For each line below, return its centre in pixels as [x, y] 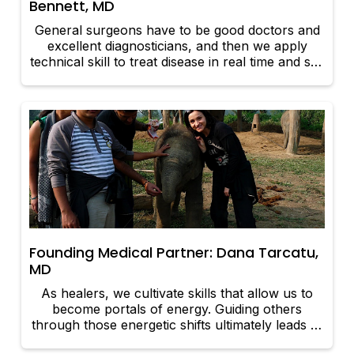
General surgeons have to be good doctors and [177, 30]
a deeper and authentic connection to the [177, 341]
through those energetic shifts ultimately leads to [177, 325]
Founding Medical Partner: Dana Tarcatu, [174, 253]
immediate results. [177, 78]
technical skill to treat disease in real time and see [177, 62]
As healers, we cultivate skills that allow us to [177, 294]
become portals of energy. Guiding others [177, 309]
